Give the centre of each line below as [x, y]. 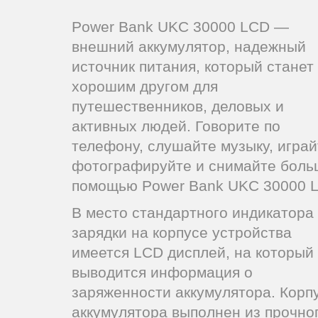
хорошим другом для [145, 86]
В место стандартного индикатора [193, 213]
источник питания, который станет [193, 66]
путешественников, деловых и [178, 106]
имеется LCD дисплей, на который [193, 252]
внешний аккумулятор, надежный [189, 46]
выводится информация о [162, 272]
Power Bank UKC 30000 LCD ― [180, 27]
